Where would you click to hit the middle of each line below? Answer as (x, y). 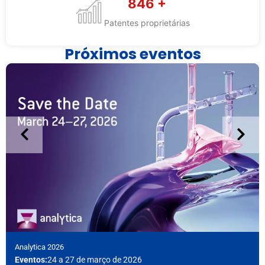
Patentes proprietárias (147, 22)
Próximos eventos (132, 54)
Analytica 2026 (39, 247)
